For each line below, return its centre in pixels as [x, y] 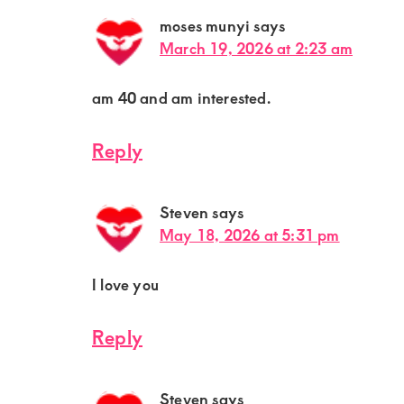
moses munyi [205, 26]
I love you [125, 285]
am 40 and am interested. [182, 98]
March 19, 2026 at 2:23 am [256, 48]
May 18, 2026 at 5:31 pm [250, 235]
